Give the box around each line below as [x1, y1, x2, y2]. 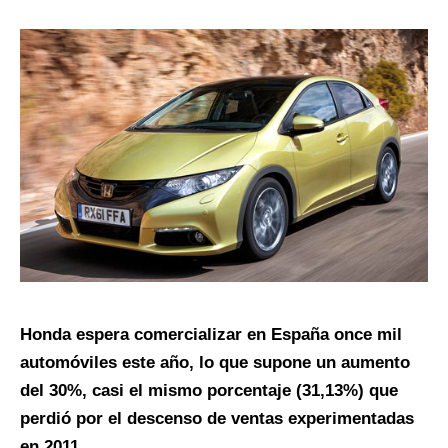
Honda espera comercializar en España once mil [20, 325, 402, 345]
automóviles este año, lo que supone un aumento [20, 353, 410, 373]
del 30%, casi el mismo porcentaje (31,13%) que [20, 381, 398, 401]
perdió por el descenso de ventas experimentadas [20, 409, 414, 429]
